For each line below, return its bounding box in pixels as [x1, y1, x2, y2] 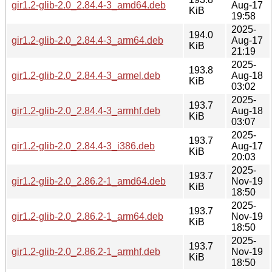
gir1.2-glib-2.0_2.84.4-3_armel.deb [12, 70, 160, 81]
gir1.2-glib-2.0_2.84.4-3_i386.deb [12, 140, 155, 151]
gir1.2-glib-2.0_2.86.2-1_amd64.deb [12, 175, 166, 186]
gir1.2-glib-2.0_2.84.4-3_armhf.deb [12, 105, 160, 116]
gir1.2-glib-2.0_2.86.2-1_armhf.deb [12, 246, 160, 257]
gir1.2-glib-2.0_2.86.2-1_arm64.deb [12, 211, 163, 222]
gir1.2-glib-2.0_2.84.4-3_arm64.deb [12, 35, 163, 46]
